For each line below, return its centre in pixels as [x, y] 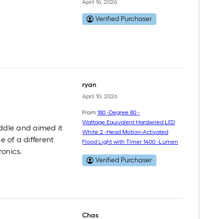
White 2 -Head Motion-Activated [125, 132]
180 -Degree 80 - [119, 112]
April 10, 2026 [100, 96]
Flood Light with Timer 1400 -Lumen [130, 142]
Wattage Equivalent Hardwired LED [129, 122]
